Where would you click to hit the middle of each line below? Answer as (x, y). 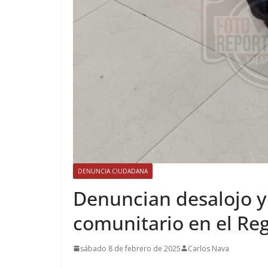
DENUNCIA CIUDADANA (113, 171)
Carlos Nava (208, 248)
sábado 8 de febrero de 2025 (130, 248)
